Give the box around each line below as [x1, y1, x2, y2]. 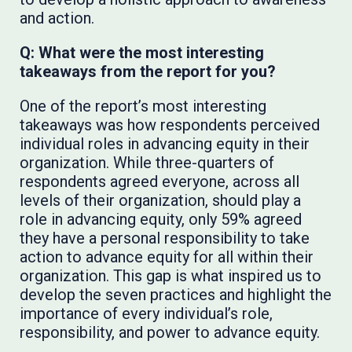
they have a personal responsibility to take [20, 229, 310, 247]
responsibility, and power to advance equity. [20, 323, 321, 342]
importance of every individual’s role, [20, 304, 273, 323]
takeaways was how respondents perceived [20, 115, 321, 134]
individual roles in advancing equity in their [20, 134, 310, 153]
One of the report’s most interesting [20, 97, 267, 115]
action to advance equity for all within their [20, 247, 314, 266]
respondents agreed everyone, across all [20, 172, 300, 191]
